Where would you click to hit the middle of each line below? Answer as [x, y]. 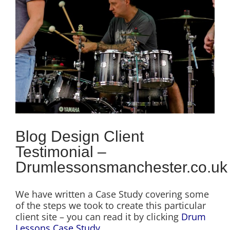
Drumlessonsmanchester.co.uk [121, 167]
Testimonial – [61, 151]
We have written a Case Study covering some [112, 194]
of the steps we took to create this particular [111, 205]
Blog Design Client [80, 136]
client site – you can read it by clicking [98, 216]
